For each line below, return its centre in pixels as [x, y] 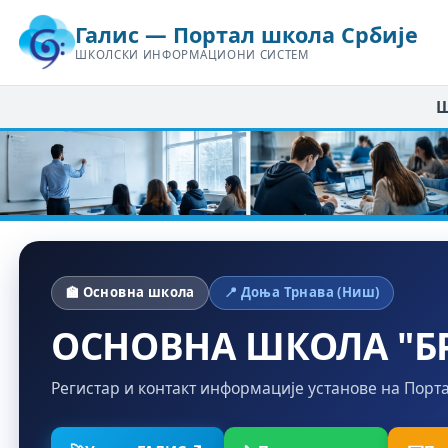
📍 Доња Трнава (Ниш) [301, 292]
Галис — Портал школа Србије [247, 35]
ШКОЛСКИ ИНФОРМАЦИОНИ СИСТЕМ [192, 55]
